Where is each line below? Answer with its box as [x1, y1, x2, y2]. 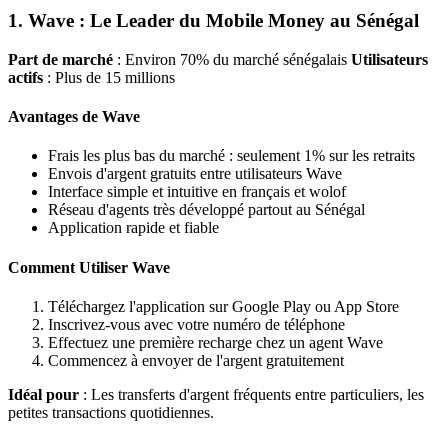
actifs [8, 68, 43, 86]
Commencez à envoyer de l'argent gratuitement [48, 352, 344, 369]
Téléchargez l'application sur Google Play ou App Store [48, 298, 399, 315]
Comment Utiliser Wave [8, 258, 170, 276]
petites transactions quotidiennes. [8, 404, 214, 421]
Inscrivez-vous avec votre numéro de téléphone [48, 316, 345, 333]
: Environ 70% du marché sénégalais [113, 50, 351, 68]
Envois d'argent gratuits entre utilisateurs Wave [48, 165, 342, 183]
